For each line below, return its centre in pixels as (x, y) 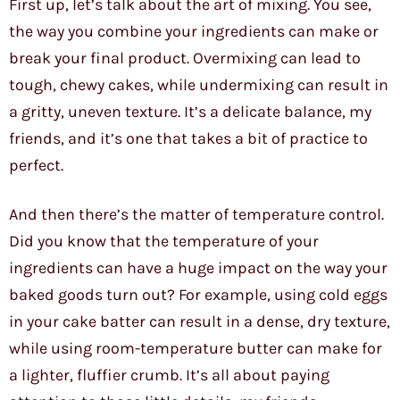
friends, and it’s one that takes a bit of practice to (188, 139)
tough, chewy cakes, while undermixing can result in (199, 85)
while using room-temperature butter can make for (196, 349)
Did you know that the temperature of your (164, 242)
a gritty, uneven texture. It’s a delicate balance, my (190, 112)
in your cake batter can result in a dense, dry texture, (200, 322)
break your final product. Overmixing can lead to (185, 58)
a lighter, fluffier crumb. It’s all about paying (169, 375)
